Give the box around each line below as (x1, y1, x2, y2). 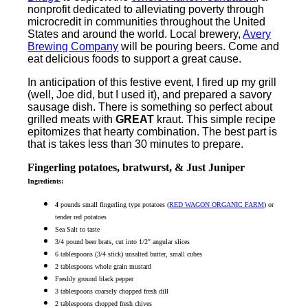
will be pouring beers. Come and (118, 41, 280, 53)
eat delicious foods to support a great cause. (27, 53, 242, 65)
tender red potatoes (55, 213, 107, 221)
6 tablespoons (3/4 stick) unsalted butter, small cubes (55, 250, 203, 258)
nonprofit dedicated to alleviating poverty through (27, 3, 265, 16)
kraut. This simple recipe (154, 113, 276, 126)
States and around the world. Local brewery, (27, 28, 243, 41)
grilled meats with (27, 113, 116, 126)
